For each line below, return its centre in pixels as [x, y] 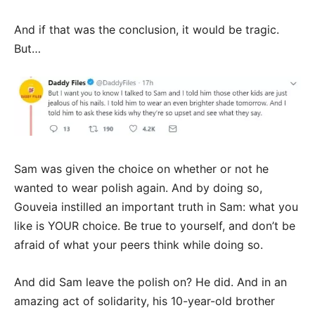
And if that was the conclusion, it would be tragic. [147, 29]
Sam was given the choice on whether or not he [141, 169]
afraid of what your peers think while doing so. [139, 245]
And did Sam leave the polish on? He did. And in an [150, 282]
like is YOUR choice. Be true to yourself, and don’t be [155, 226]
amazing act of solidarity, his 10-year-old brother [144, 301]
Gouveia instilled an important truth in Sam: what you [156, 207]
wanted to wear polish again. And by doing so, [138, 188]
